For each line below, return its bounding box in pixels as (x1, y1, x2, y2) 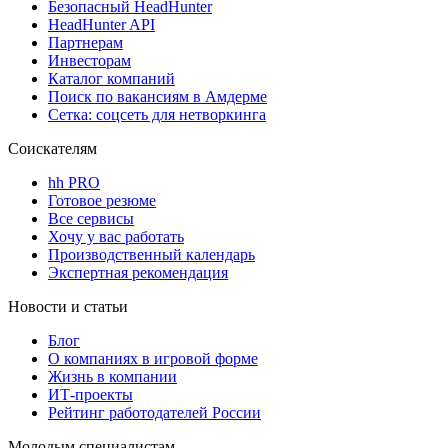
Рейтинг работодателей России (48, 403, 261, 421)
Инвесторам (48, 51, 131, 69)
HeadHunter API (48, 15, 155, 33)
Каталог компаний (48, 69, 175, 87)
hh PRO (48, 173, 100, 191)
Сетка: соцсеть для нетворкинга (48, 105, 266, 123)
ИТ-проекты (48, 385, 133, 403)
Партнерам (48, 33, 123, 51)
